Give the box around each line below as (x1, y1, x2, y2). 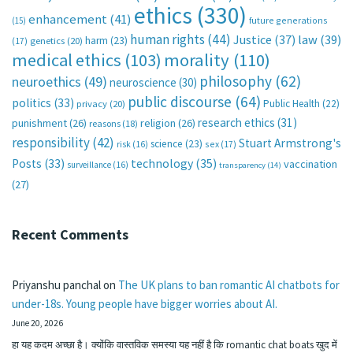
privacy (76, 97, 107, 110)
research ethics (198, 114, 275, 130)
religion (140, 115, 176, 130)
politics (12, 95, 51, 110)
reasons (89, 117, 121, 129)
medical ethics (12, 48, 121, 71)
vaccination (284, 156, 337, 171)
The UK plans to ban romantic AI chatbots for (118, 277, 340, 292)
